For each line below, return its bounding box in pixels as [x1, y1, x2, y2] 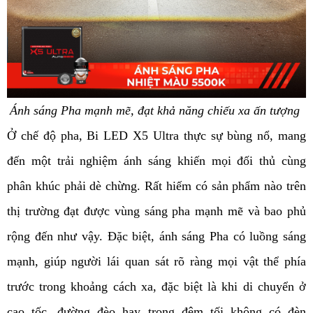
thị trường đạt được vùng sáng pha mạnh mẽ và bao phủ [7, 204, 306, 219]
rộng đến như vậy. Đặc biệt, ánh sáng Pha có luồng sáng [7, 229, 306, 244]
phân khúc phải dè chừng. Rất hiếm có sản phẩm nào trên [7, 179, 306, 194]
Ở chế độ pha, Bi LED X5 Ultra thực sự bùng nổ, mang [7, 129, 306, 143]
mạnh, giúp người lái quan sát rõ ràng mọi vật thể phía [7, 254, 306, 269]
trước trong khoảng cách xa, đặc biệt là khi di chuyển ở [7, 279, 306, 294]
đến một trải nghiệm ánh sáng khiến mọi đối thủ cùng [7, 154, 306, 168]
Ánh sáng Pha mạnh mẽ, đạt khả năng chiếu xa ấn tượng [10, 103, 303, 118]
